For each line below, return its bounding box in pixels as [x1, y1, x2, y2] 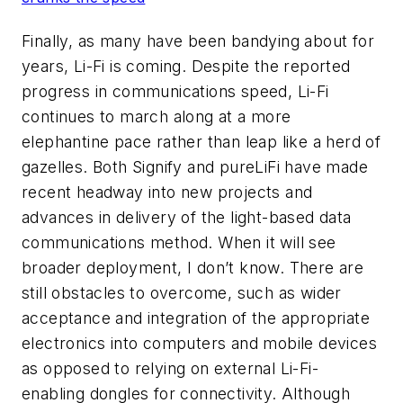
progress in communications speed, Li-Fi [22, 82, 329, 102]
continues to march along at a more [22, 107, 291, 127]
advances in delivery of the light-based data [22, 208, 352, 228]
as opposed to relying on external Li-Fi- [22, 359, 318, 379]
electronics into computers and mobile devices [22, 334, 377, 354]
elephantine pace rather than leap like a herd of [22, 132, 381, 152]
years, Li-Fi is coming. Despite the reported [22, 57, 351, 76]
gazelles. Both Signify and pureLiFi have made [22, 157, 368, 177]
